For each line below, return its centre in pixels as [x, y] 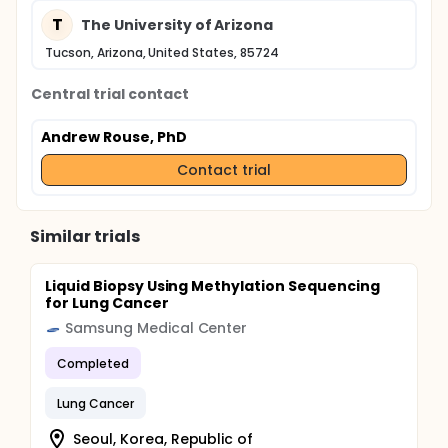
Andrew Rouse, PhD [114, 137]
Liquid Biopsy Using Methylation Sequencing [212, 286]
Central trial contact [110, 94]
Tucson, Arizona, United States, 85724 [162, 52]
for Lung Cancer [107, 303]
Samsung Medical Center [156, 328]
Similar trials [85, 236]
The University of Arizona [177, 24]
